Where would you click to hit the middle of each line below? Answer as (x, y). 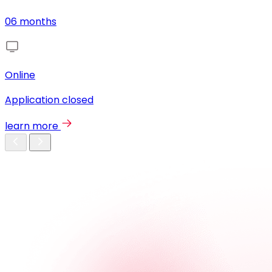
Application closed (49, 100)
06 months (31, 22)
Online (20, 75)
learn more (32, 126)
